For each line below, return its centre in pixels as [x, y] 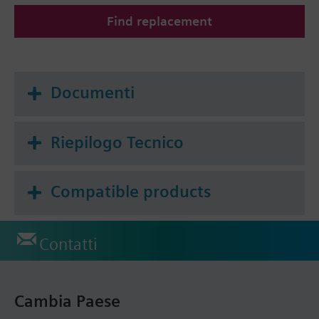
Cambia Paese [67, 301]
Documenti [93, 92]
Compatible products [131, 192]
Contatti [68, 244]
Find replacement [159, 21]
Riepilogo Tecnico [117, 142]
